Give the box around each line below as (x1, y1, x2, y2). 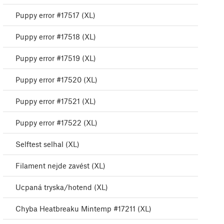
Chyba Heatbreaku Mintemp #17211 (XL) (15, 204, 151, 213)
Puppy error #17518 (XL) (15, 32, 96, 41)
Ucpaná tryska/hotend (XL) (15, 182, 108, 192)
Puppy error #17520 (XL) (15, 75, 97, 84)
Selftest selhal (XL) (15, 139, 79, 149)
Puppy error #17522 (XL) (15, 118, 97, 127)
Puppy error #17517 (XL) (15, 10, 95, 20)
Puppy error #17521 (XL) (15, 96, 96, 106)
